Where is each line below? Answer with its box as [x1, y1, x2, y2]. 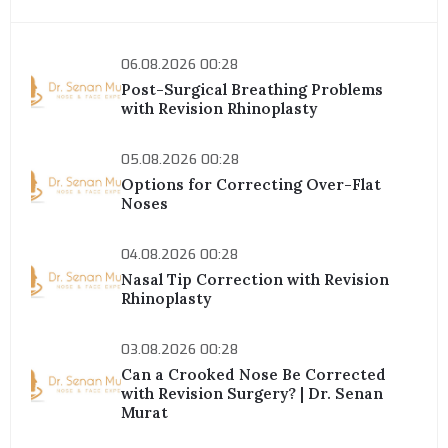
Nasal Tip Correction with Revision [121, 269, 390, 289]
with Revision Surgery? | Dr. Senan [121, 383, 384, 403]
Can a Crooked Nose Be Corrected [121, 364, 387, 384]
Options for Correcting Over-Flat [121, 174, 382, 194]
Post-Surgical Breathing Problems [121, 79, 384, 99]
